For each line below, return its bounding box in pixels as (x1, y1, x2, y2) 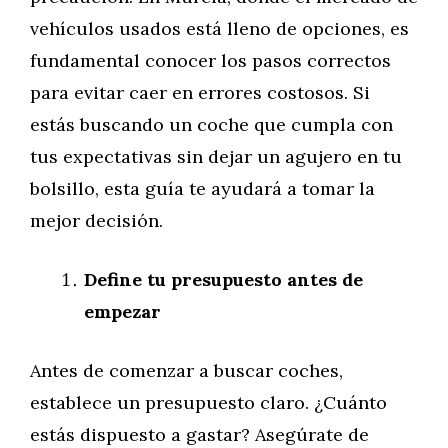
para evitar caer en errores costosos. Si (30, 81, 370, 104)
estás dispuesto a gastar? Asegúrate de (30, 423, 369, 446)
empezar (84, 300, 161, 323)
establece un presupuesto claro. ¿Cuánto (30, 391, 387, 414)
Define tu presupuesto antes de (84, 268, 363, 291)
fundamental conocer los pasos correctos (30, 49, 391, 72)
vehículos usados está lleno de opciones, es (30, 17, 409, 40)
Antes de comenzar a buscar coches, (30, 359, 343, 382)
